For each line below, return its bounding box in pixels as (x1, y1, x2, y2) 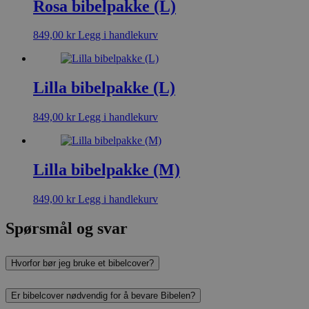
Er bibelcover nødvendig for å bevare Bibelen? (11, 290, 195, 301)
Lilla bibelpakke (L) (33, 79, 175, 97)
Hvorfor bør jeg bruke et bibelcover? (11, 257, 154, 268)
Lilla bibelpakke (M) (33, 161, 180, 179)
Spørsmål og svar (6, 219, 128, 237)
